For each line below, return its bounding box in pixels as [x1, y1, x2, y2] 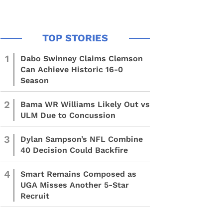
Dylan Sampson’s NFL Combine [20, 134, 143, 144]
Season [20, 76, 49, 85]
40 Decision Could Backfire [20, 145, 128, 155]
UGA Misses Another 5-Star [20, 180, 129, 190]
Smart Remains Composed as [20, 169, 136, 179]
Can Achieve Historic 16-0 [20, 65, 123, 74]
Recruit [20, 191, 49, 201]
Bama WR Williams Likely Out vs [20, 100, 150, 109]
